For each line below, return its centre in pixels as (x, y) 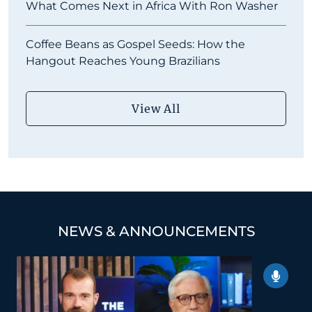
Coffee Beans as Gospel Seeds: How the (135, 45)
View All (156, 109)
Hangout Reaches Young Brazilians (124, 61)
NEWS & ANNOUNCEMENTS (156, 232)
